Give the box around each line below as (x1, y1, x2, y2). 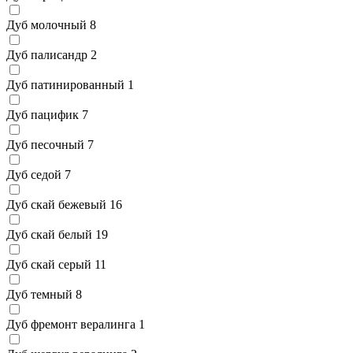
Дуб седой (6, 167, 61, 181)
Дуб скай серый (6, 257, 91, 271)
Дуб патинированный (6, 77, 124, 91)
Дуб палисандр (6, 47, 87, 61)
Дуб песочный (6, 137, 84, 151)
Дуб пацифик (6, 107, 79, 121)
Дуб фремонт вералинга (6, 317, 136, 331)
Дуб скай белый (6, 227, 92, 241)
